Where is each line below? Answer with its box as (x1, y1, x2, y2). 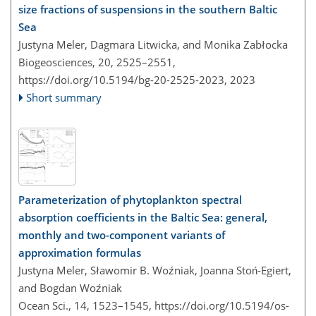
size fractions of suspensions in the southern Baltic (18, 2, 277, 16)
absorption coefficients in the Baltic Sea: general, (18, 209, 267, 224)
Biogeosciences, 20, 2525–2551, (18, 55, 176, 69)
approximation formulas (18, 245, 141, 260)
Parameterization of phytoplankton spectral (18, 192, 242, 207)
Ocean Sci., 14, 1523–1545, (18, 298, 154, 312)
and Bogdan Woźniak (18, 280, 122, 295)
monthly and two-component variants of (18, 227, 225, 242)
